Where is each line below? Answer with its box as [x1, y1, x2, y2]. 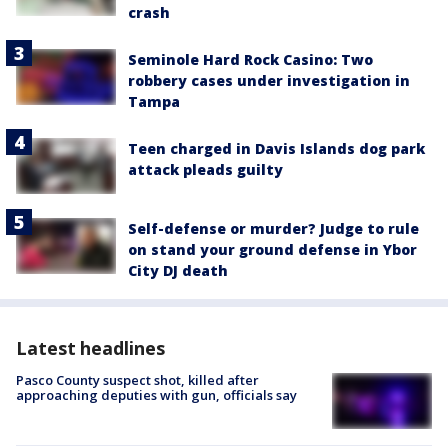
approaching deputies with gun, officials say [16, 386, 297, 405]
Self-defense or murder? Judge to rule [128, 219, 419, 239]
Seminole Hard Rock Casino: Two [128, 49, 373, 69]
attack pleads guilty [128, 159, 283, 179]
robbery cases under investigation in [128, 70, 410, 90]
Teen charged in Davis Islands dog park [128, 138, 425, 158]
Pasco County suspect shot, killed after [16, 371, 259, 390]
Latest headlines [16, 336, 165, 361]
